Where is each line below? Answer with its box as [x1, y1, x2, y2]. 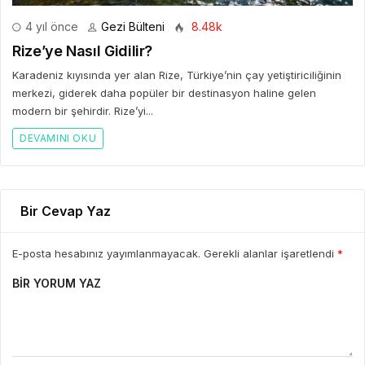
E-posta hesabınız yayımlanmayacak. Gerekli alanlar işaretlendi [12, 246, 337, 260]
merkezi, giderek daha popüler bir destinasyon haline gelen [12, 86, 316, 99]
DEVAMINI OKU [20, 131, 97, 144]
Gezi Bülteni [101, 19, 165, 33]
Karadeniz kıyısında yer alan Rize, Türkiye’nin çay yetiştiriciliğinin [12, 68, 341, 81]
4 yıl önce [22, 19, 78, 33]
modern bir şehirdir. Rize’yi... [12, 103, 153, 117]
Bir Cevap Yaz [20, 202, 111, 219]
